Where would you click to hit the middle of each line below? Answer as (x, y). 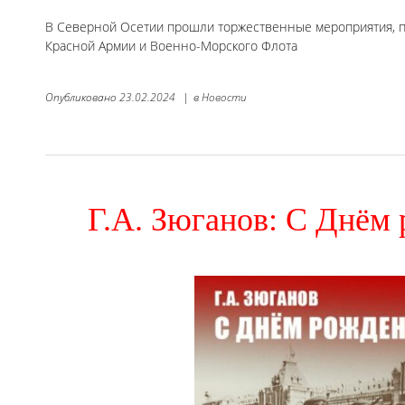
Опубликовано (82, 97)
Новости (224, 97)
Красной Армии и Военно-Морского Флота (171, 45)
